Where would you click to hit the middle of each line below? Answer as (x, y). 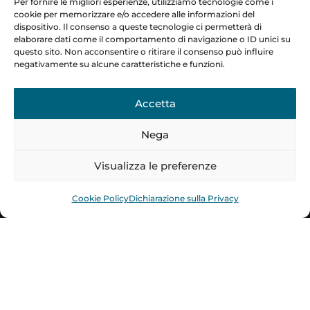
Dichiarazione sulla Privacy (183, 198)
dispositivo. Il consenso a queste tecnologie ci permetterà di (138, 27)
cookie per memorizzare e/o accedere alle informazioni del (134, 14)
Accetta (155, 103)
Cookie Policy (100, 198)
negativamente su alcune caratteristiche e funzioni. (119, 64)
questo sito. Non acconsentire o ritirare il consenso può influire (144, 52)
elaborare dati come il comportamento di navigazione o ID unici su (152, 39)
